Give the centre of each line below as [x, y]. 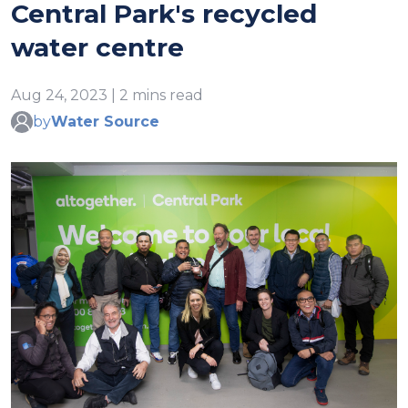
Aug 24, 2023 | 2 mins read [107, 95]
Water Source [105, 122]
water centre [97, 47]
